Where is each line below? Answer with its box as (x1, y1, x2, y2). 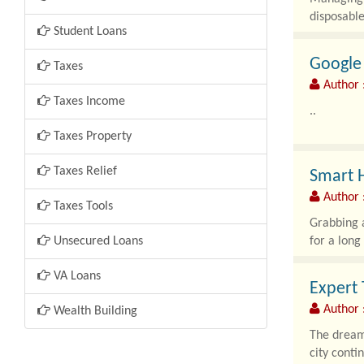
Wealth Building (50, 305, 137, 318)
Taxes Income (50, 95, 125, 108)
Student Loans (50, 25, 127, 38)
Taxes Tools (50, 200, 113, 213)
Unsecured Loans (50, 235, 143, 248)
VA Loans (50, 270, 101, 283)
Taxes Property (50, 130, 132, 143)
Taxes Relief (50, 165, 117, 178)
